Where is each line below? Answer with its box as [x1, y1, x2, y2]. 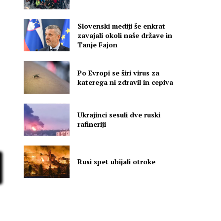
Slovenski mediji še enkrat [77, 21, 166, 31]
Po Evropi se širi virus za [77, 68, 160, 77]
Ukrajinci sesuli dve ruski [77, 110, 161, 120]
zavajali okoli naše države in [77, 31, 173, 40]
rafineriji [77, 119, 107, 129]
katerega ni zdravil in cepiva [77, 77, 174, 87]
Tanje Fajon [77, 40, 118, 50]
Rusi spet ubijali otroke [77, 157, 156, 167]
